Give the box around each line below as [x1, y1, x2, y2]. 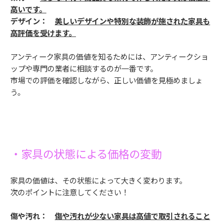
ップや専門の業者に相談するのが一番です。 [10, 63, 157, 74]
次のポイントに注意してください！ [10, 186, 129, 198]
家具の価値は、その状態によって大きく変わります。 [10, 175, 186, 186]
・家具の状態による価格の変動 [10, 146, 162, 162]
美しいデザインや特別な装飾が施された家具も [55, 15, 210, 27]
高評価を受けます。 [10, 27, 76, 38]
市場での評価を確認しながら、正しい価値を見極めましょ [10, 74, 203, 86]
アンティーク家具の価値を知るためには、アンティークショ [10, 51, 208, 62]
